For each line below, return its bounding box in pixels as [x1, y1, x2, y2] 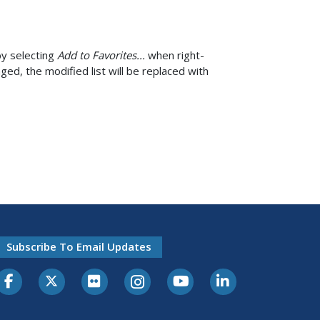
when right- [144, 48, 204, 63]
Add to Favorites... [56, 48, 145, 63]
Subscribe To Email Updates [6, 239, 151, 254]
